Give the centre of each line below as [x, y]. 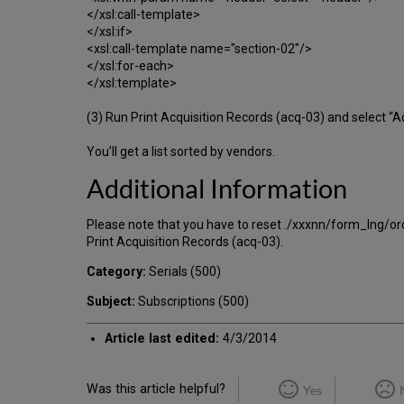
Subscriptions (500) [192, 301]
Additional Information [217, 188]
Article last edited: [162, 338]
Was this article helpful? [156, 389]
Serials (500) [184, 271]
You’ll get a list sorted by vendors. [181, 151]
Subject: [111, 301]
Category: [116, 271]
